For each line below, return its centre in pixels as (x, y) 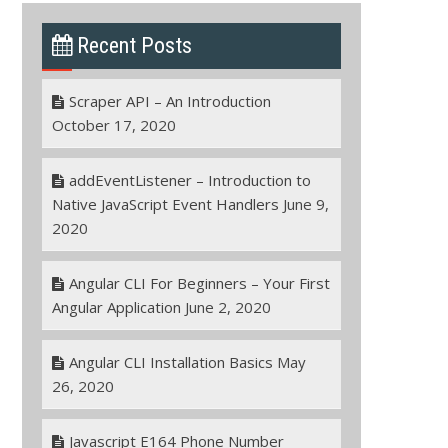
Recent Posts (134, 45)
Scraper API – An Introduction (169, 100)
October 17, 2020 (113, 124)
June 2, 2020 (227, 306)
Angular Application (116, 306)
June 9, (305, 203)
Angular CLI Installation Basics (170, 361)
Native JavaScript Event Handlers (165, 203)
